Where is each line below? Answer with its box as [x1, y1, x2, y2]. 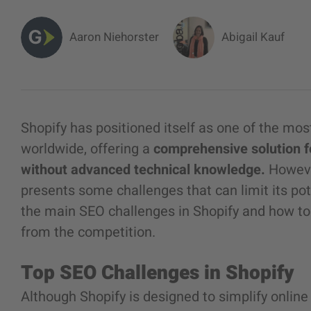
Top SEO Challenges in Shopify [21, 259, 294, 287]
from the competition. [21, 222, 155, 242]
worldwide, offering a [21, 139, 153, 159]
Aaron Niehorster [69, 28, 159, 46]
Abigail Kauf [221, 28, 285, 46]
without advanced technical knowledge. [21, 160, 265, 180]
